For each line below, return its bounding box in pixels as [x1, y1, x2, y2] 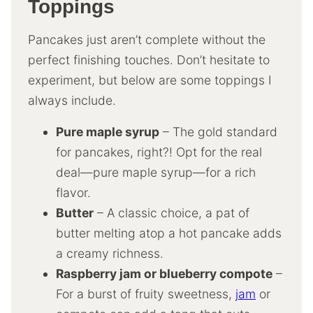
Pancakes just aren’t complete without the [28, 31, 265, 47]
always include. [28, 92, 116, 108]
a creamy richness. [56, 245, 163, 261]
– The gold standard [159, 124, 277, 139]
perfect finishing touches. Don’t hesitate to [28, 52, 270, 67]
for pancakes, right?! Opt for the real [56, 144, 262, 159]
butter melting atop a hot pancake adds [56, 225, 282, 240]
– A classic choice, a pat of [94, 205, 249, 220]
